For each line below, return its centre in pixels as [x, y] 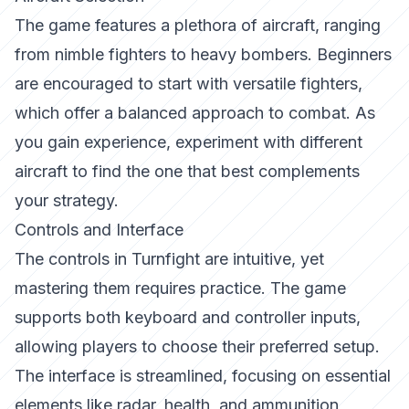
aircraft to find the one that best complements [187, 171]
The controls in [73, 259]
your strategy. [67, 200]
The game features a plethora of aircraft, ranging [198, 25]
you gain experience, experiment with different [189, 142]
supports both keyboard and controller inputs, [188, 317]
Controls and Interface [99, 230]
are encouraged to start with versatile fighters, [189, 84]
